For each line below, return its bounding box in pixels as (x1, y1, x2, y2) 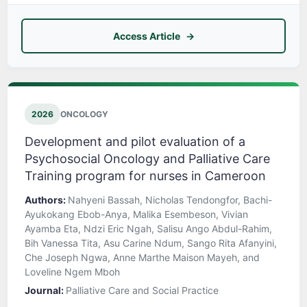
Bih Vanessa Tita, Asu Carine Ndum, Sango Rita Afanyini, (25, 237, 277, 249)
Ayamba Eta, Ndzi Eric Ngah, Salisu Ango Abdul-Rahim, (25, 223, 272, 235)
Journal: (25, 284, 66, 297)
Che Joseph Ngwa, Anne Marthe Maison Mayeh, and (25, 251, 260, 264)
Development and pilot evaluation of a (25, 134, 245, 149)
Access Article (112, 30, 180, 42)
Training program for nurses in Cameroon (25, 169, 266, 184)
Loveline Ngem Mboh (25, 266, 120, 278)
